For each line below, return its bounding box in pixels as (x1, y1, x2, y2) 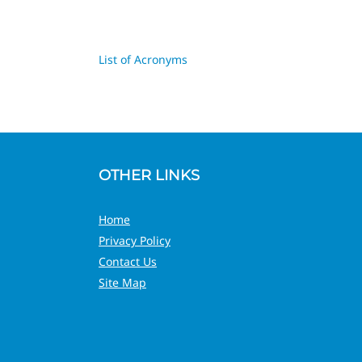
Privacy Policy (99, 233, 170, 248)
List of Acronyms (99, 52, 187, 67)
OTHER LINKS (99, 166, 200, 184)
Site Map (99, 275, 146, 290)
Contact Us (99, 254, 157, 269)
